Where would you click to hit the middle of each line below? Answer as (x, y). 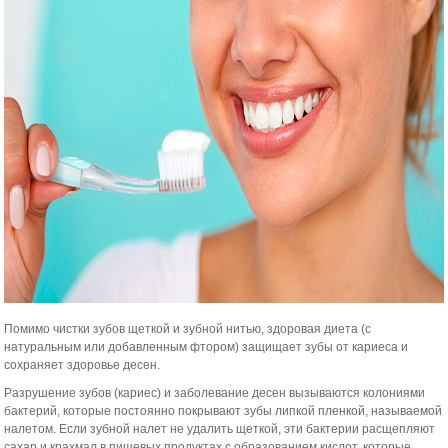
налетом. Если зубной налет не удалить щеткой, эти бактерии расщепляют (220, 429)
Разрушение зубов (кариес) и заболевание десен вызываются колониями (215, 393)
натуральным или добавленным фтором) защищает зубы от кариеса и (206, 347)
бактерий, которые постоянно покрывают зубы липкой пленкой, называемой (223, 411)
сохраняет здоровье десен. (82, 365)
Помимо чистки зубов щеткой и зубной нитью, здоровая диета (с (188, 329)
